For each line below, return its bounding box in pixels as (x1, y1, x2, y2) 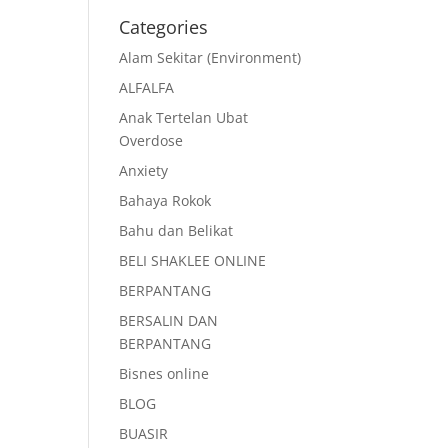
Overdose (119, 131, 184, 150)
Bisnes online (119, 364, 210, 383)
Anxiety (119, 161, 169, 180)
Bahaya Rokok (119, 191, 212, 210)
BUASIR (119, 424, 169, 443)
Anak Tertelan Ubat (119, 108, 249, 127)
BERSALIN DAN (119, 311, 219, 330)
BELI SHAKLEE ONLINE (119, 251, 267, 270)
